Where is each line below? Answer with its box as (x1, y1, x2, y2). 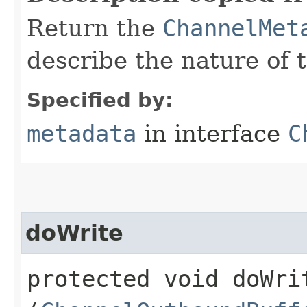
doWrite (25, 220, 123, 245)
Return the (27, 14, 162, 42)
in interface (136, 119, 288, 147)
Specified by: (27, 88, 173, 112)
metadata (27, 119, 136, 147)
